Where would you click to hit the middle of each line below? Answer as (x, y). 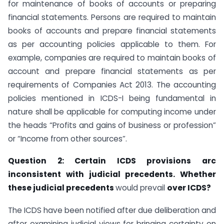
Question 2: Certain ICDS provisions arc (112, 161)
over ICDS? (189, 188)
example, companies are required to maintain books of (112, 57)
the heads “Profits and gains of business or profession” (112, 125)
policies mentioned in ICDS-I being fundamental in (112, 98)
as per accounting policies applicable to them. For (112, 44)
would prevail (141, 188)
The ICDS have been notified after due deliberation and (112, 210)
